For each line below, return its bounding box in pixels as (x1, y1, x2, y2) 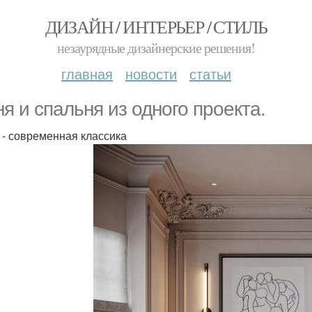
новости (125, 63, 177, 84)
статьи (189, 63, 231, 84)
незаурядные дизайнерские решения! (57, 38, 255, 57)
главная (61, 63, 113, 84)
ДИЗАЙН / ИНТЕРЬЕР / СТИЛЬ (45, 15, 267, 38)
